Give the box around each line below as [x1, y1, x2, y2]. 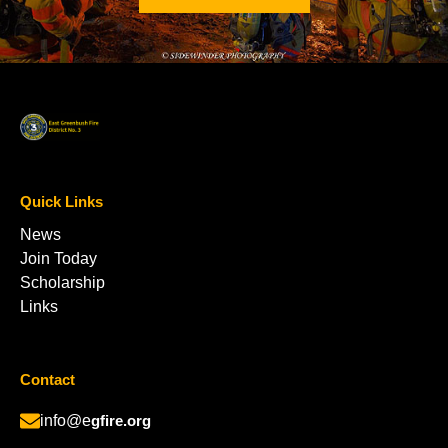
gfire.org [91, 412, 151, 430]
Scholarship [20, 274, 105, 292]
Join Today [20, 250, 97, 268]
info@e [40, 412, 91, 430]
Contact [20, 371, 75, 389]
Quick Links [20, 193, 103, 211]
